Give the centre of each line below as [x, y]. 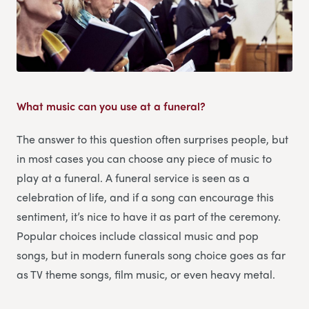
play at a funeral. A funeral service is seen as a [133, 177]
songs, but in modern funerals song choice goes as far [151, 255]
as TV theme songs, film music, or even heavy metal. [146, 274]
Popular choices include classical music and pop [138, 235]
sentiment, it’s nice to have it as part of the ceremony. [149, 216]
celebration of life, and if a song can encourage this [145, 197]
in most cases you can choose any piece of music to [144, 158]
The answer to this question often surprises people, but [152, 139]
